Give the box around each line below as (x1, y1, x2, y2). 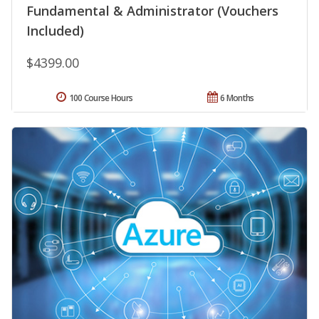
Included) (26, 22, 84, 40)
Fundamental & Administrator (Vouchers (26, 2, 278, 20)
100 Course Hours (68, 92, 133, 105)
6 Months (220, 92, 254, 105)
